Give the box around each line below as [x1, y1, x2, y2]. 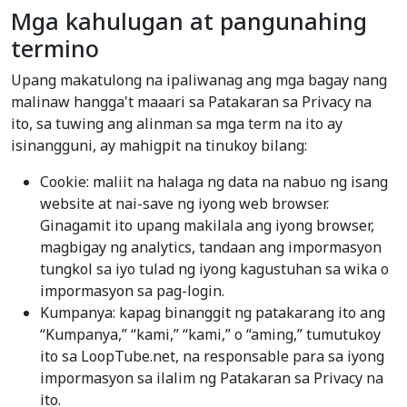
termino [11, 33, 99, 65]
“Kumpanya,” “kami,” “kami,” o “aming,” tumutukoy [40, 324, 381, 345]
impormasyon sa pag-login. [40, 281, 224, 302]
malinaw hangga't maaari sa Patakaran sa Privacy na [11, 92, 372, 113]
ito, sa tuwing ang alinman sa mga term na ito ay [11, 114, 342, 134]
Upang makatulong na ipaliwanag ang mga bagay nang [11, 70, 387, 91]
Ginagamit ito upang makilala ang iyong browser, [40, 215, 374, 236]
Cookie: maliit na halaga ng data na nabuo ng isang [40, 172, 388, 193]
